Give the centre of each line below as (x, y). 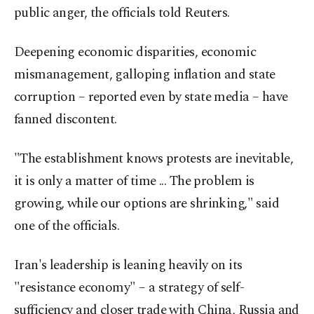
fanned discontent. (66, 120)
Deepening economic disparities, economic (135, 53)
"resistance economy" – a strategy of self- (129, 288)
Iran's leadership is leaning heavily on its (128, 266)
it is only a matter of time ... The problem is (134, 182)
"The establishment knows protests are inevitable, (154, 159)
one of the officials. (67, 226)
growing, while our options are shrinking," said (147, 204)
